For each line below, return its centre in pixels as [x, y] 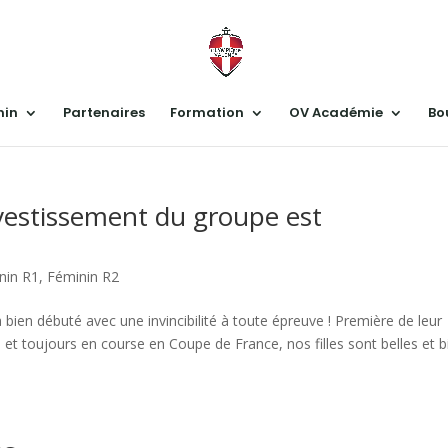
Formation [207, 112]
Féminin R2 [83, 276]
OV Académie [336, 112]
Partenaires [104, 112]
